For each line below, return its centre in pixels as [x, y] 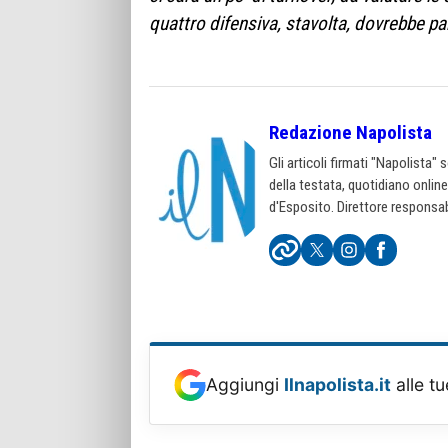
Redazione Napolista [350, 132]
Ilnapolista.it [337, 384]
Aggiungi [245, 384]
